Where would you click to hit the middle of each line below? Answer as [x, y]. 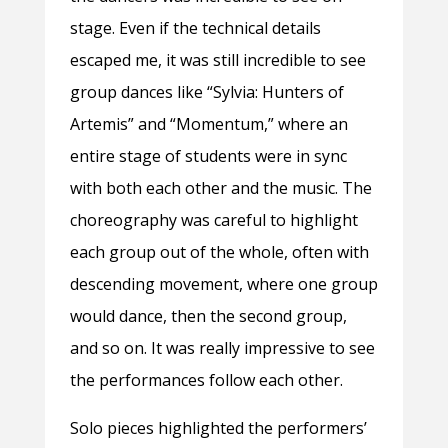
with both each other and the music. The [220, 188]
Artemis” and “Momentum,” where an [208, 124]
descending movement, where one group [223, 284]
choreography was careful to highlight [213, 220]
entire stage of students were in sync [208, 156]
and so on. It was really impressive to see [222, 348]
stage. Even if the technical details [195, 28]
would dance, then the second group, [208, 316]
